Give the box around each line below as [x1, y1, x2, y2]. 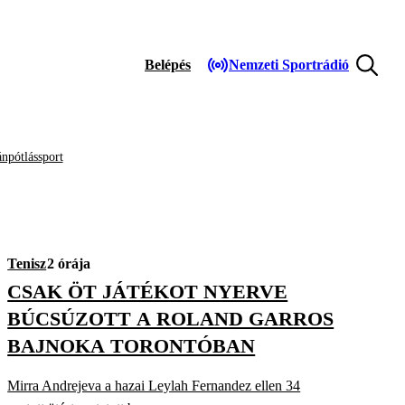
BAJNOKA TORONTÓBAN [7, 334, 256, 357]
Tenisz [7, 256, 47, 271]
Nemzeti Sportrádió [229, 57, 349, 72]
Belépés [145, 57, 191, 72]
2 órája [47, 256, 91, 271]
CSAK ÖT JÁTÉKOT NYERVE [7, 280, 288, 303]
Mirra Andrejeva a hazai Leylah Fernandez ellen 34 [7, 378, 301, 393]
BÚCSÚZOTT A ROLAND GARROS [7, 307, 334, 330]
